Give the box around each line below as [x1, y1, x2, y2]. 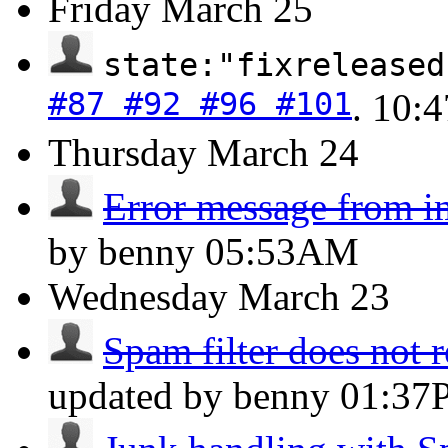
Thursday [48, 131, 197, 174]
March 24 [207, 131, 359, 174]
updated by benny [48, 374, 340, 417]
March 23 [238, 275, 390, 318]
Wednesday [48, 275, 228, 318]
